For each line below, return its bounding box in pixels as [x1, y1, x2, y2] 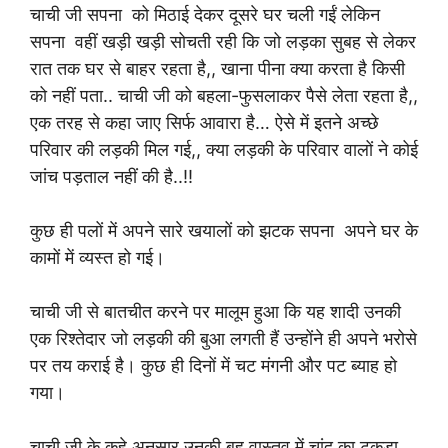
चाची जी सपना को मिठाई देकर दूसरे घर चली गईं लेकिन [30, 4, 380, 25]
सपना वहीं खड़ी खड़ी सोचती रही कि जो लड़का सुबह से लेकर [30, 31, 416, 52]
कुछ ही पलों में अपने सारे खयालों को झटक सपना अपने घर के [30, 220, 418, 241]
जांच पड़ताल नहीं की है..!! [30, 166, 193, 187]
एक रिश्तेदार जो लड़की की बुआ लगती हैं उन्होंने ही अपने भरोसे [30, 328, 417, 349]
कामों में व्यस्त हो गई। [30, 247, 165, 268]
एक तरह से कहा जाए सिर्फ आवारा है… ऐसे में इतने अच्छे [30, 112, 379, 133]
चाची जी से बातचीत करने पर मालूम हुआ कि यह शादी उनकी [30, 301, 401, 322]
